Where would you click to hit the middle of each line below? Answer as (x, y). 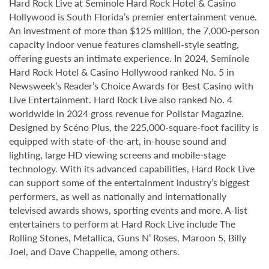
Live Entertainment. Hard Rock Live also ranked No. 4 (121, 99)
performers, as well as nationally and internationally (118, 196)
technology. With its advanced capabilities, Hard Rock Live (132, 168)
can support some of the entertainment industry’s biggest (129, 182)
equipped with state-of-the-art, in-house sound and (118, 141)
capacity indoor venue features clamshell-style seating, (124, 44)
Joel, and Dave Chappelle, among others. (94, 251)
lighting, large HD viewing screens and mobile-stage (117, 155)
